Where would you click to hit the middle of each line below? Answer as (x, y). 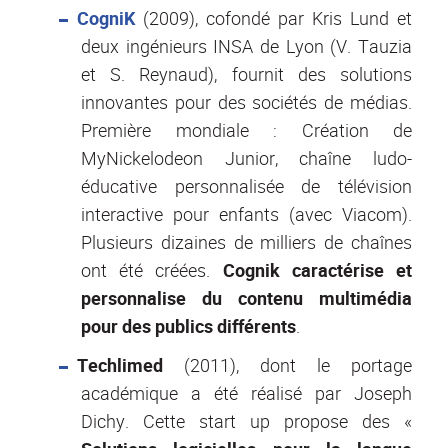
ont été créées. (152, 270)
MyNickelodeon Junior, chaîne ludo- (246, 158)
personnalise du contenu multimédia (246, 298)
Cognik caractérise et (317, 270)
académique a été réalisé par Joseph (246, 393)
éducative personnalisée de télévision (246, 186)
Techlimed (119, 365)
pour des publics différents (188, 326)
